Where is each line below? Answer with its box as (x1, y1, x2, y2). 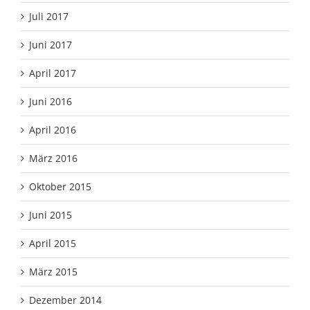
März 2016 (29, 152, 77, 165)
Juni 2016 (29, 95, 72, 109)
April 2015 (29, 237, 76, 250)
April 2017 (29, 66, 76, 80)
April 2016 (29, 123, 76, 137)
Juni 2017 (29, 38, 72, 52)
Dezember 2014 (29, 293, 102, 307)
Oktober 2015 (29, 180, 91, 194)
